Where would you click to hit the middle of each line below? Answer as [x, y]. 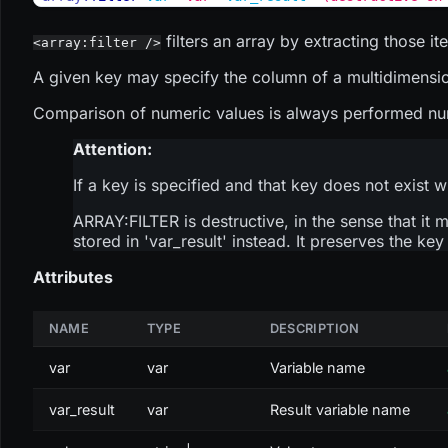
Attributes [72, 276]
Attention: [112, 148]
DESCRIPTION [314, 328]
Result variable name [339, 409]
